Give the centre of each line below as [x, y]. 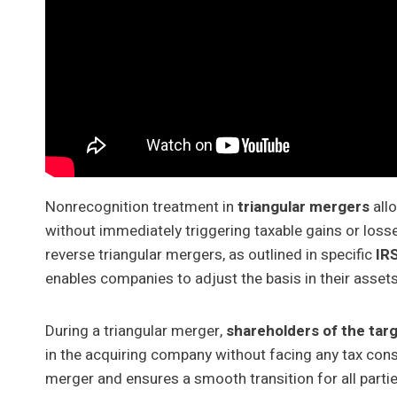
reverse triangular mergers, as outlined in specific [210, 254]
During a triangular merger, [136, 331]
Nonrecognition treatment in [141, 206]
